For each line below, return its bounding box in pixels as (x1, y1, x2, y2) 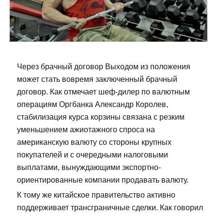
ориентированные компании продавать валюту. (17, 175, 188, 184)
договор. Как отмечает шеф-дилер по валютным (17, 87, 190, 96)
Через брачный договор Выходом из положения (17, 62, 190, 71)
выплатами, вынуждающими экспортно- (17, 163, 161, 171)
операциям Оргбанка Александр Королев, (17, 100, 168, 108)
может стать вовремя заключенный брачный (17, 75, 177, 83)
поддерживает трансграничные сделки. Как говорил (17, 203, 203, 212)
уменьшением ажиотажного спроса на (17, 125, 155, 134)
